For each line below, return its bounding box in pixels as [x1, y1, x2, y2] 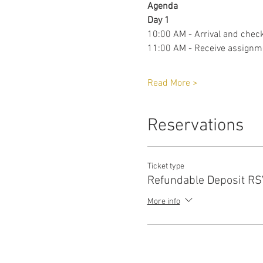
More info [147, 197, 180, 207]
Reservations [147, 115, 244, 137]
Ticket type [147, 161, 184, 171]
